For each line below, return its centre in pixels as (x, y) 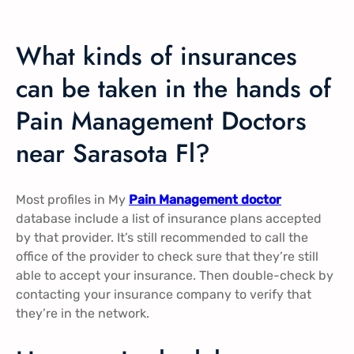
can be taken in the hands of (173, 88)
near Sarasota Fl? (113, 153)
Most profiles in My (72, 200)
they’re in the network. (83, 314)
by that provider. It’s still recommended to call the (162, 238)
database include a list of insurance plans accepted (169, 219)
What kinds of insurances (156, 56)
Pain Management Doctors (161, 121)
